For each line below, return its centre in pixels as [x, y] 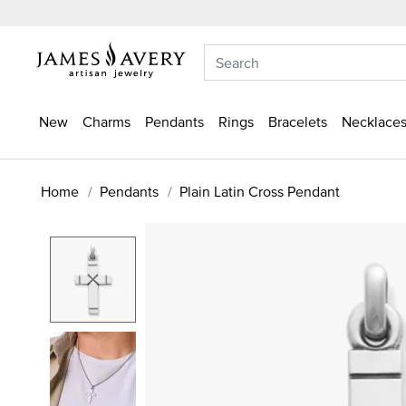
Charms [106, 121]
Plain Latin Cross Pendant [260, 191]
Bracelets [298, 121]
